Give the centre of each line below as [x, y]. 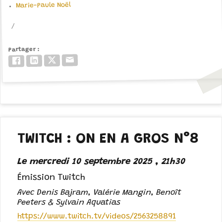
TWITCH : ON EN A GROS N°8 [109, 139]
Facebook [38, 60]
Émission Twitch [52, 178]
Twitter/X [72, 59]
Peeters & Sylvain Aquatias [69, 202]
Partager [22, 50]
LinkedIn [54, 59]
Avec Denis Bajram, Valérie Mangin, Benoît [100, 193]
